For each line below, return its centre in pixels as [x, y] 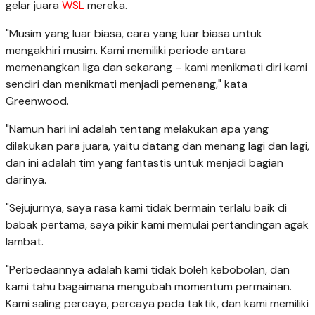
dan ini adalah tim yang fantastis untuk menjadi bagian [144, 162]
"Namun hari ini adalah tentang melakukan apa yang [137, 129]
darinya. [26, 179]
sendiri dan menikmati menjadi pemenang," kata [127, 84]
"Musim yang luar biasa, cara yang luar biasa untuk [134, 33]
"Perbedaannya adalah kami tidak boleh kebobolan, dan [148, 269]
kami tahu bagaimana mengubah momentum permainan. [149, 286]
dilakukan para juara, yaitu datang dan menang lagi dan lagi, [157, 146]
